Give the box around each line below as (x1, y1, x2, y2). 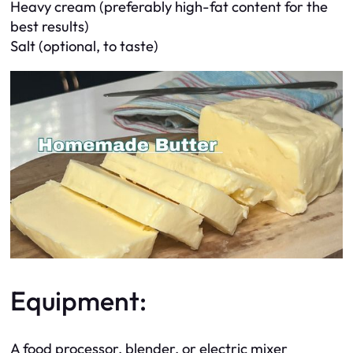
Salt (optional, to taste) (10, 37, 158, 56)
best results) (10, 17, 89, 36)
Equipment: (10, 283, 147, 318)
